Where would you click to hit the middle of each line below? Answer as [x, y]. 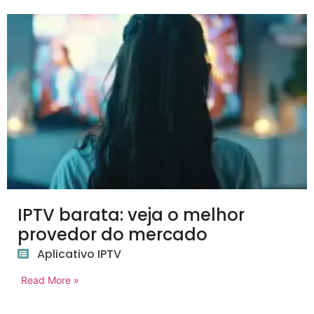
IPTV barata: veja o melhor [131, 215]
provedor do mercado [112, 235]
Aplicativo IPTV [79, 254]
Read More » [50, 280]
